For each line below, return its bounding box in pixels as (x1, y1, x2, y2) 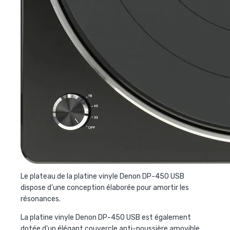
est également (140, 213, 191, 222)
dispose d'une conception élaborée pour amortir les (21, 183, 189, 192)
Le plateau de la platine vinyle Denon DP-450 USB (21, 171, 184, 181)
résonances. (21, 194, 61, 203)
